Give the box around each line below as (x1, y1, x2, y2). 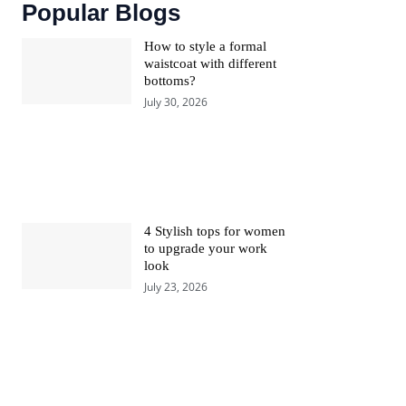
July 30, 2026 (143, 94, 208, 111)
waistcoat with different (143, 56, 276, 72)
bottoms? (143, 73, 196, 89)
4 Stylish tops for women (143, 224, 285, 239)
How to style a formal (143, 39, 266, 54)
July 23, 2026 (143, 279, 208, 295)
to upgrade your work (143, 241, 267, 256)
